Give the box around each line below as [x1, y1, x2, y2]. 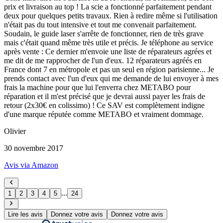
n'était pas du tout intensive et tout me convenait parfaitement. [4, 20, 197, 29]
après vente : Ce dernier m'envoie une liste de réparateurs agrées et [4, 47, 212, 56]
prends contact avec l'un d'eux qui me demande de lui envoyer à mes [4, 74, 219, 83]
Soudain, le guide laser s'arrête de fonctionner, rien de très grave [4, 29, 204, 38]
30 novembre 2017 [4, 143, 63, 152]
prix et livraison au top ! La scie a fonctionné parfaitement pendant [4, 2, 212, 11]
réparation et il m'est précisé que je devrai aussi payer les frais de [4, 92, 205, 101]
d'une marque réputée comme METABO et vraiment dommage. [4, 110, 204, 118]
